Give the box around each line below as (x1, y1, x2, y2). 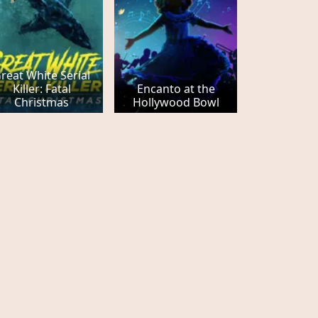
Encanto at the (136, 81, 215, 97)
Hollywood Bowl (132, 94, 219, 111)
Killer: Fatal (12, 81, 71, 97)
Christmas (14, 94, 70, 111)
